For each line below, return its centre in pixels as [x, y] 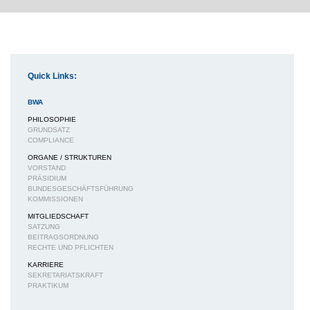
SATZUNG [44, 227]
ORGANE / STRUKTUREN [70, 158]
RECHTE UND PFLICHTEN [71, 248]
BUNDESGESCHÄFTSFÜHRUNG [81, 189]
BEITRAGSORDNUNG [63, 237]
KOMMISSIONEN [55, 199]
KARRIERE [46, 265]
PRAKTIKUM [48, 286]
